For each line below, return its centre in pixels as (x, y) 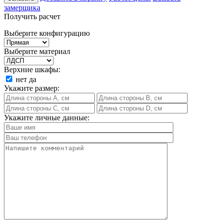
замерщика (22, 7)
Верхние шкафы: (32, 69)
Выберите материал (37, 51)
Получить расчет (32, 16)
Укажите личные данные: (47, 117)
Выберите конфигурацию (47, 33)
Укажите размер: (32, 88)
